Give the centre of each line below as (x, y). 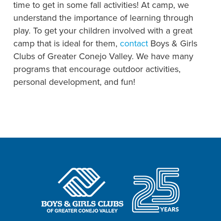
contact (134, 43)
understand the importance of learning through (103, 17)
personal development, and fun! (74, 81)
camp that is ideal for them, (66, 43)
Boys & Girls (172, 43)
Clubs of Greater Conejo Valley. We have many (103, 56)
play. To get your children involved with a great (103, 30)
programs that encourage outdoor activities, (97, 69)
